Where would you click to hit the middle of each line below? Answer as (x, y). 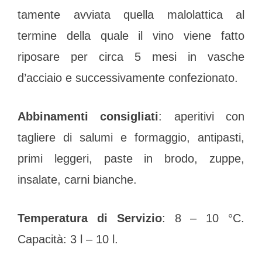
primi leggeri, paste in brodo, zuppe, (131, 159)
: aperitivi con (202, 117)
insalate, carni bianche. (77, 180)
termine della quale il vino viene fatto (131, 36)
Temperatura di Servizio (90, 218)
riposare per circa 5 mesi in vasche (131, 57)
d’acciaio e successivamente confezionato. (128, 78)
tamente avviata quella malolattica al (131, 15)
